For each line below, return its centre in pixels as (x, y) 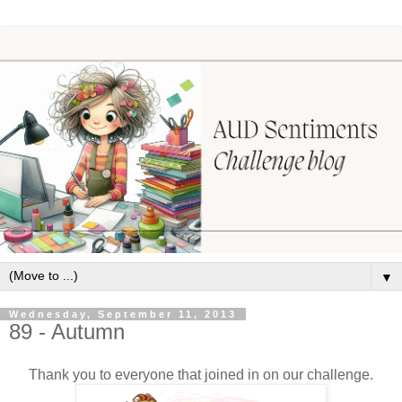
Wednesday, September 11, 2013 (123, 314)
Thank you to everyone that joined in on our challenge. (201, 374)
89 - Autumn (67, 331)
